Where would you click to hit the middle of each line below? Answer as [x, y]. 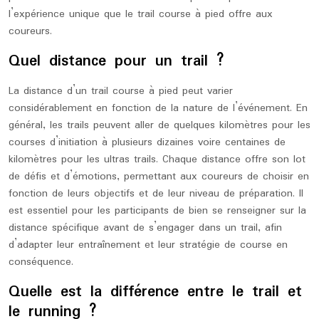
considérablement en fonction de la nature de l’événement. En [158, 108]
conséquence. [41, 262]
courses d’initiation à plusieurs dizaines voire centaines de [147, 142]
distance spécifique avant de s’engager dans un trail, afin [145, 228]
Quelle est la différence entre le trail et [155, 292]
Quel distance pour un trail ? [116, 61]
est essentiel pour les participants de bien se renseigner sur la [157, 211]
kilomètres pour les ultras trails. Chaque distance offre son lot [157, 159]
